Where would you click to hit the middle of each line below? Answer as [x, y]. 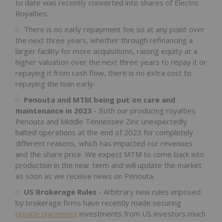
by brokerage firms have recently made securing [98, 202]
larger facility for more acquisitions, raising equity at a [106, 51]
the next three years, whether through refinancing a [104, 40]
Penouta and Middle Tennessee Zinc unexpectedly [101, 121]
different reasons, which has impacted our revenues [104, 143]
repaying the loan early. [55, 83]
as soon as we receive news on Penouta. [85, 176]
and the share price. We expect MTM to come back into [110, 154]
